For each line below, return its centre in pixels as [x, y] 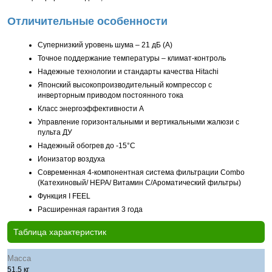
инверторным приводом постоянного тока [110, 95]
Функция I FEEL [64, 196]
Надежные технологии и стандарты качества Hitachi [128, 72]
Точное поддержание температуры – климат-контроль [132, 58]
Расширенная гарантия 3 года [90, 209]
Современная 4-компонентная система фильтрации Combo [141, 172]
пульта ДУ [55, 132]
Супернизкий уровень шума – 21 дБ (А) [105, 45]
